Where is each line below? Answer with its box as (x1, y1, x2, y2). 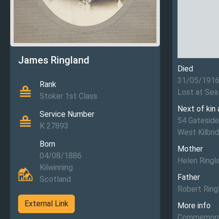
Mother (177, 144, 203, 153)
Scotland (40, 175, 71, 184)
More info (177, 201, 211, 210)
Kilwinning (40, 163, 73, 173)
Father (177, 173, 200, 182)
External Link (24, 199, 68, 209)
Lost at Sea (177, 88, 218, 97)
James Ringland (18, 54, 89, 66)
